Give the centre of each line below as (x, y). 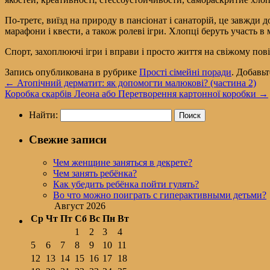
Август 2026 (80, 206)
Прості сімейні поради (185, 72)
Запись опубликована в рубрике (72, 72)
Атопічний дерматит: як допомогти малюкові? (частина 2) (135, 83)
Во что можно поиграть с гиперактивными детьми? (160, 195)
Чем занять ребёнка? (95, 174)
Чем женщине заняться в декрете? (123, 163)
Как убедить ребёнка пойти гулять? (126, 184)
